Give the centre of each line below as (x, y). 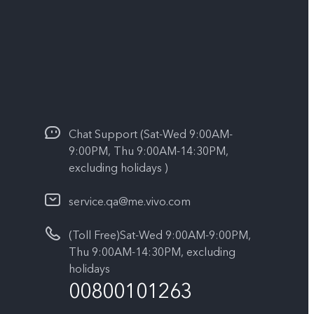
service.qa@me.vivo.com (130, 202)
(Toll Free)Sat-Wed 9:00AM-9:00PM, (160, 235)
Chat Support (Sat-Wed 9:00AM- (151, 134)
